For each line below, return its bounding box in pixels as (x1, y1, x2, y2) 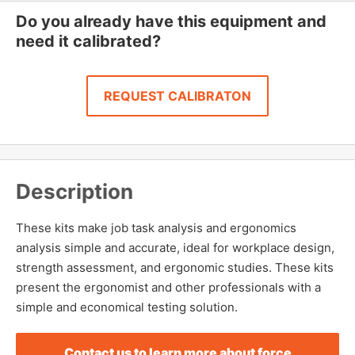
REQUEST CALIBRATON (104, 88, 251, 105)
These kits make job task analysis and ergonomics (16, 219, 296, 235)
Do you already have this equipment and (16, 12, 326, 32)
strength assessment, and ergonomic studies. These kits (16, 259, 334, 275)
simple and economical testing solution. (16, 299, 238, 315)
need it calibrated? (16, 32, 161, 52)
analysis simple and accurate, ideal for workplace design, (16, 239, 334, 255)
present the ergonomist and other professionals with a (16, 279, 321, 295)
